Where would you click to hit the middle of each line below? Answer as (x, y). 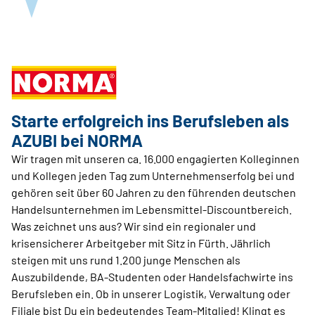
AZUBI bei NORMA (77, 141)
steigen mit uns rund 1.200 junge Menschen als (126, 260)
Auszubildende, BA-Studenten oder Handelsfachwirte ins (152, 277)
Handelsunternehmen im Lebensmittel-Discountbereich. (152, 210)
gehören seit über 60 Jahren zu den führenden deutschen (154, 193)
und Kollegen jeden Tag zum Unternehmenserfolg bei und (153, 176)
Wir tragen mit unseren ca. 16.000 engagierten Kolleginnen (155, 159)
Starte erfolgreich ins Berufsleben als (150, 121)
